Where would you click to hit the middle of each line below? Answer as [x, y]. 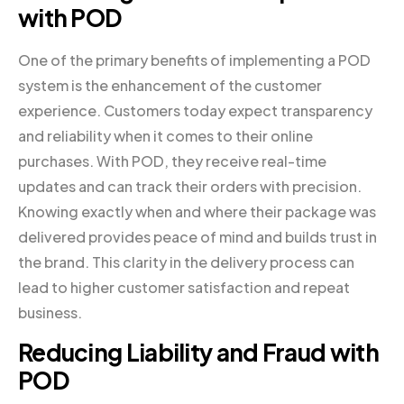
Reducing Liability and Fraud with [198, 352]
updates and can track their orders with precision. [190, 186]
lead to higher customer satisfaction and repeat [184, 287]
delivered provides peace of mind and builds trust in [197, 236]
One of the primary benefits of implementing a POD [194, 60]
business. [50, 312]
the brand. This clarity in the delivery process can [186, 262]
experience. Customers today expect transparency [195, 110]
